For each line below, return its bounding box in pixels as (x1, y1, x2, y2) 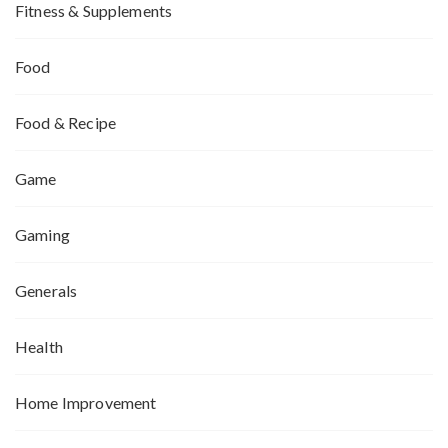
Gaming (15, 225, 70, 245)
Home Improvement (15, 393, 157, 413)
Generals (15, 281, 78, 301)
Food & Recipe (15, 113, 116, 133)
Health (15, 337, 63, 357)
